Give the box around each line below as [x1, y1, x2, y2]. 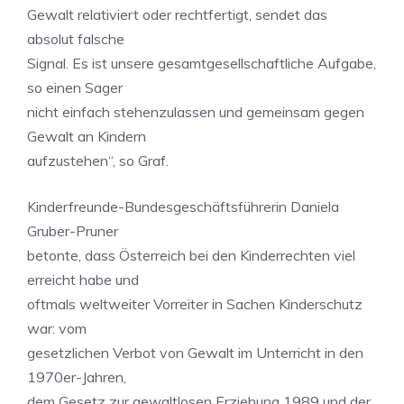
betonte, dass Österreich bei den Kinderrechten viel [27, 246, 355, 264]
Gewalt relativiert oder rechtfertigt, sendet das [27, 5, 327, 23]
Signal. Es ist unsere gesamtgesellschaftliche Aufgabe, [27, 54, 376, 72]
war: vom [27, 319, 87, 337]
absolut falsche [27, 30, 124, 48]
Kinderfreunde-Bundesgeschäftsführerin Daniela [27, 197, 339, 216]
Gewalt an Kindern [27, 127, 146, 145]
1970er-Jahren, [27, 368, 126, 386]
